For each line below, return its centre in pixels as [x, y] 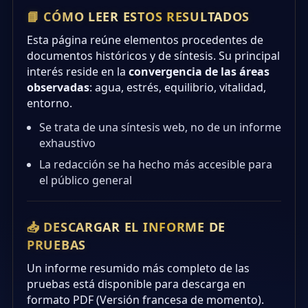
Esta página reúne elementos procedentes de [145, 40]
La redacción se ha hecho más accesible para [156, 164]
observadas [58, 87]
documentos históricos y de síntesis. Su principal [153, 55]
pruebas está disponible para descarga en [136, 284]
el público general [86, 180]
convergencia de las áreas [199, 71]
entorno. [49, 103]
